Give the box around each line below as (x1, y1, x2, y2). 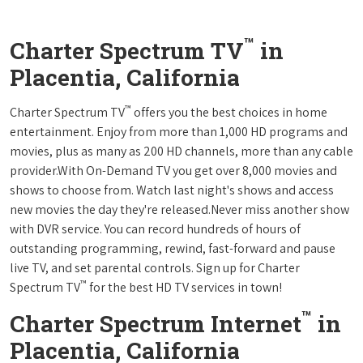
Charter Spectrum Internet (10, 308, 301, 339)
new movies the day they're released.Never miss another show (10, 200, 349, 218)
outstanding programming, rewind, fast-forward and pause (10, 239, 335, 257)
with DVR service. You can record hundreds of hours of (10, 220, 301, 237)
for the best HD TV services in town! (87, 278, 282, 296)
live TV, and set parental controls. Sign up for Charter (10, 258, 300, 276)
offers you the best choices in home (131, 103, 327, 121)
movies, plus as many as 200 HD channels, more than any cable (10, 142, 353, 160)
